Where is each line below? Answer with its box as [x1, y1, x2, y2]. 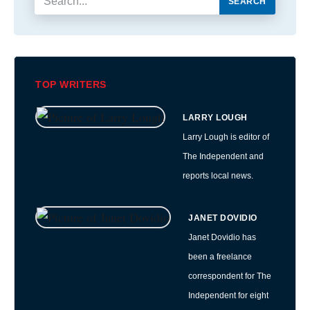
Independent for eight [188, 290, 268, 300]
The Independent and [183, 152, 264, 161]
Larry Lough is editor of [183, 132, 269, 142]
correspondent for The [188, 271, 271, 281]
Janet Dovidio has [188, 232, 256, 242]
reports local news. [183, 171, 253, 181]
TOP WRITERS [35, 79, 107, 90]
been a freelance [188, 251, 252, 262]
